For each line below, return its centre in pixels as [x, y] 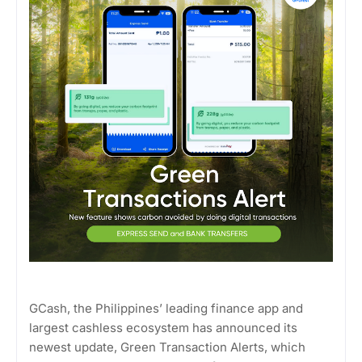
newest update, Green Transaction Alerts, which [167, 347]
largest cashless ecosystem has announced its [163, 327]
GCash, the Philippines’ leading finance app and [166, 308]
